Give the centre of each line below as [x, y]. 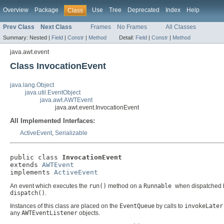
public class [36, 157]
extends [26, 165]
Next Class [56, 27]
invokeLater [204, 206]
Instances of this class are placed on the [65, 206]
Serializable [71, 133]
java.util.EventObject [53, 93]
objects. [89, 213]
